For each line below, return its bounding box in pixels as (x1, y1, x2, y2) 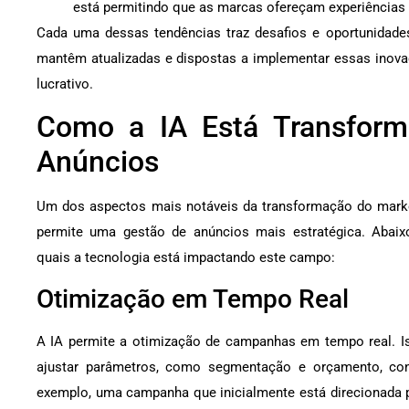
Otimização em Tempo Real (37, 283, 349, 314)
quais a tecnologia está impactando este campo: (37, 249, 335, 267)
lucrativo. (37, 75, 93, 92)
